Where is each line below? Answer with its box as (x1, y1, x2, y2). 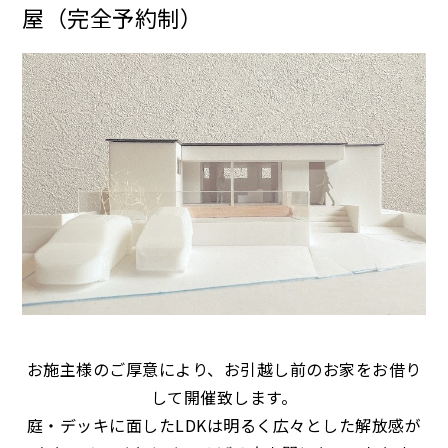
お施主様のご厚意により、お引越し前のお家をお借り (26, 356, 422, 381)
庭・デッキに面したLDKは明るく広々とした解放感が (26, 412, 422, 437)
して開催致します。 (150, 384, 298, 409)
